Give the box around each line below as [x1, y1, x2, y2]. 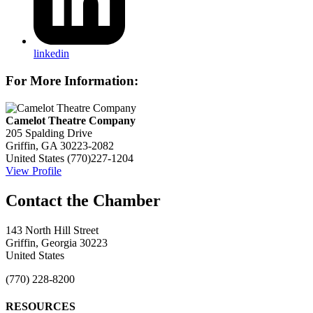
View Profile [6, 164, 61, 177]
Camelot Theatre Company [6, 114, 136, 126]
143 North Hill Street [6, 224, 99, 236]
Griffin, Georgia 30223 [6, 236, 108, 249]
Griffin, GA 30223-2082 [6, 139, 114, 152]
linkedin [34, 48, 69, 60]
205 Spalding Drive [6, 126, 92, 139]
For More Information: [6, 73, 138, 88]
